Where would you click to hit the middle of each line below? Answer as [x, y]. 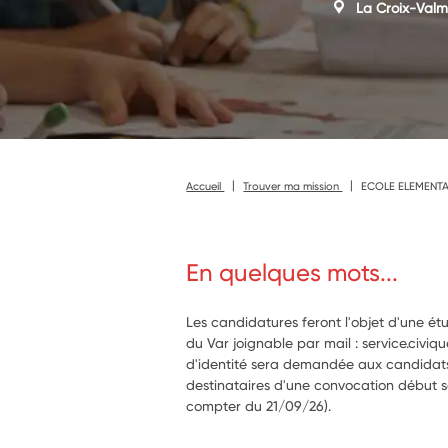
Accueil [205, 185]
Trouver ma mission [293, 185]
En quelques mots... [292, 272]
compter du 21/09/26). [259, 405]
